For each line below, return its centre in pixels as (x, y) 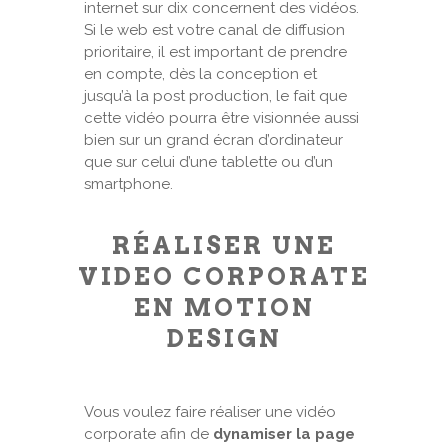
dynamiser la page (284, 434)
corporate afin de (148, 434)
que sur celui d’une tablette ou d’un (208, 162)
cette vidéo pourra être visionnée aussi (221, 118)
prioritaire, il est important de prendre (215, 52)
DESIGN (224, 338)
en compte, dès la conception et (200, 74)
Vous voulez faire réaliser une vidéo (210, 412)
